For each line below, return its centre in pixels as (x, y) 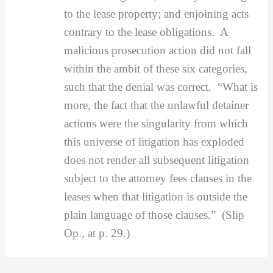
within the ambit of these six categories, (155, 69)
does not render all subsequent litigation (156, 160)
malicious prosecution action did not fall (157, 51)
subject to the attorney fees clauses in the (158, 179)
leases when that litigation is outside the (155, 197)
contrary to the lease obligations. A (146, 32)
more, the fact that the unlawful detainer (156, 105)
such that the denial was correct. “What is (161, 87)
